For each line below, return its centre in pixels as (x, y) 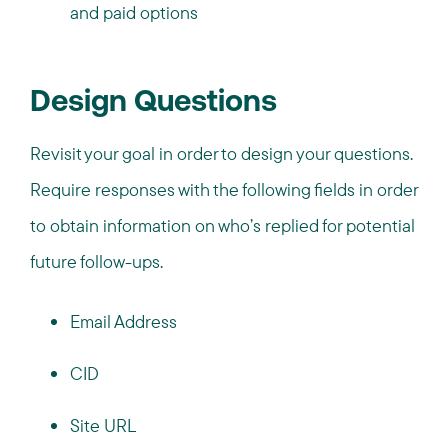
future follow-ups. (96, 261)
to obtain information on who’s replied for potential (222, 225)
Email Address (123, 321)
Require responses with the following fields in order (224, 189)
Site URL (103, 425)
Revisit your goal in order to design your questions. (221, 153)
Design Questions (153, 103)
